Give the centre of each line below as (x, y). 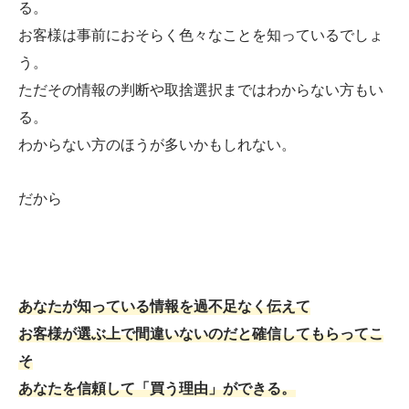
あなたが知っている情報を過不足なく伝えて (164, 306)
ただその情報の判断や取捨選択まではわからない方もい (201, 90)
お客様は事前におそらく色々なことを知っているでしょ (201, 36)
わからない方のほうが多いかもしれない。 (157, 145)
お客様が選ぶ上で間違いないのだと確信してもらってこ (201, 333)
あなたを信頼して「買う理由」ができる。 (157, 388)
